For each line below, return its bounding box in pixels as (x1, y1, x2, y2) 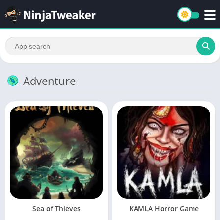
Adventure (23, 73, 76, 88)
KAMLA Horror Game (129, 204, 199, 213)
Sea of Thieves (32, 204, 81, 213)
